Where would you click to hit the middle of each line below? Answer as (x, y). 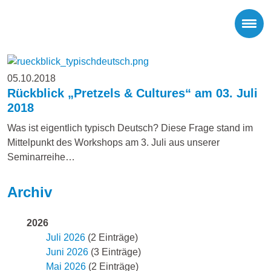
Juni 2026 (67, 252)
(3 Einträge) (115, 252)
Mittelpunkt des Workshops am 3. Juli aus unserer (113, 142)
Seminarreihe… (41, 157)
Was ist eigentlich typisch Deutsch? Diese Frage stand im (130, 128)
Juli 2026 (66, 237)
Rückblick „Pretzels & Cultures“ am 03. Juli (132, 93)
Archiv (30, 192)
